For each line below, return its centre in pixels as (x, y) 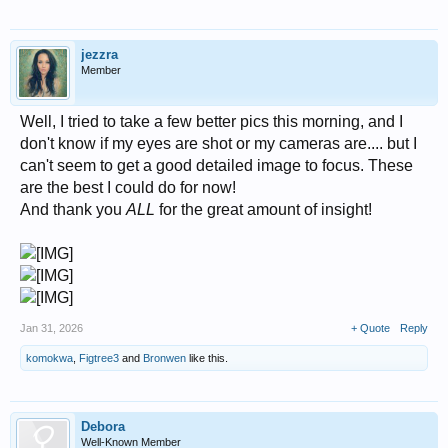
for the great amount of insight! (263, 209)
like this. (207, 357)
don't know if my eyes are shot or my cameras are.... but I (218, 143)
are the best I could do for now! (128, 187)
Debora (103, 426)
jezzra (99, 54)
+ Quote (370, 327)
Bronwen (164, 357)
